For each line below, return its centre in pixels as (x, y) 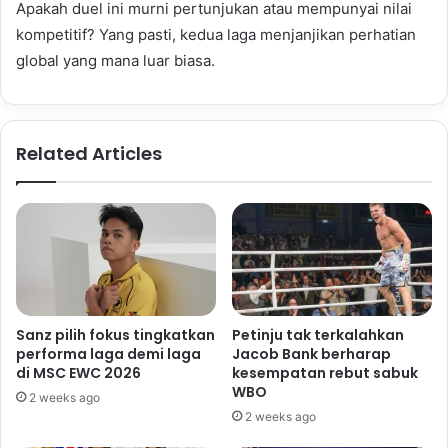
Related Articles (89, 154)
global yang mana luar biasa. (115, 61)
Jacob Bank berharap (311, 353)
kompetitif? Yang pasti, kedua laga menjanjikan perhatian (216, 35)
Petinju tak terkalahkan (318, 334)
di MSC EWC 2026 (78, 372)
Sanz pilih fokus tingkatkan (115, 334)
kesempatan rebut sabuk (325, 372)
